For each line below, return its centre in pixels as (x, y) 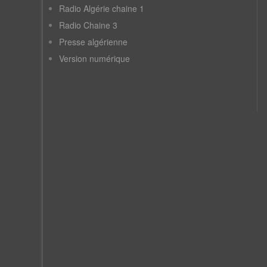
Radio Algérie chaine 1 (102, 9)
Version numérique (94, 59)
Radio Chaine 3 (88, 25)
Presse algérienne (93, 42)
